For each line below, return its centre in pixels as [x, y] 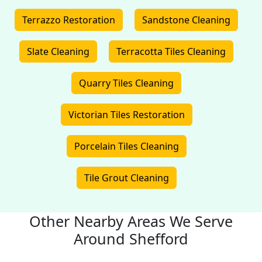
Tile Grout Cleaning [126, 178]
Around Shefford [131, 239]
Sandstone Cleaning [186, 20]
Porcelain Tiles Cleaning [126, 146]
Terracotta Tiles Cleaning [171, 51]
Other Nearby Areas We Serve [131, 221]
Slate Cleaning [58, 51]
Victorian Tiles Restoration [126, 115]
